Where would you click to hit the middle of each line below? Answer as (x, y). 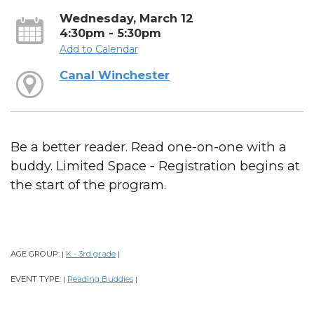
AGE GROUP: (36, 254)
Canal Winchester (114, 75)
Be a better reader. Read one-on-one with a (149, 147)
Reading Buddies (100, 279)
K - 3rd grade (91, 254)
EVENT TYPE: (37, 279)
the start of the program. (88, 185)
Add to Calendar (98, 49)
